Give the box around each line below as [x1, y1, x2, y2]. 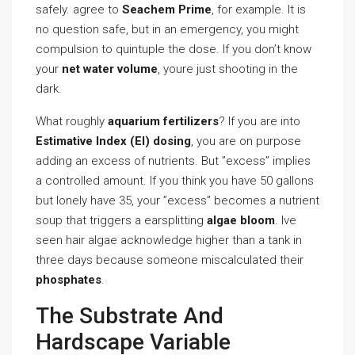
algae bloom [207, 213, 275, 227]
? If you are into [219, 114, 300, 128]
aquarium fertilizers [108, 114, 219, 128]
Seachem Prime [122, 2, 212, 17]
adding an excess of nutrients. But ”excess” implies [36, 154, 311, 168]
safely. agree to [36, 2, 122, 17]
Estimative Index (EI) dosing [36, 134, 191, 148]
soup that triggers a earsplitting [36, 213, 207, 227]
